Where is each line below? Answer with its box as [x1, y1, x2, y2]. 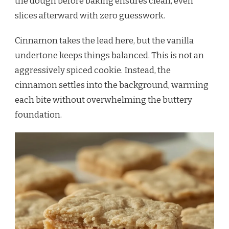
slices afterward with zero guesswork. [15, 10, 165, 21]
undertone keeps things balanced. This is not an [15, 50, 204, 61]
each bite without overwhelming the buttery [15, 95, 192, 106]
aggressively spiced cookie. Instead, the [15, 65, 171, 76]
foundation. [15, 109, 62, 121]
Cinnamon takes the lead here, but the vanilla [15, 35, 194, 47]
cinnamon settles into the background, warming [15, 80, 209, 91]
